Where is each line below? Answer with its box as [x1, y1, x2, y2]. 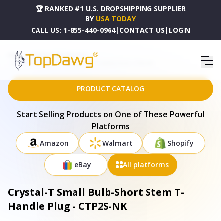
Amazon [40, 138, 69, 147]
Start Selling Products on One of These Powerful [16, 109, 205, 120]
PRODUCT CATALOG [77, 84, 144, 93]
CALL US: [31, 25, 61, 35]
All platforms [122, 160, 169, 169]
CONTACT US [119, 25, 165, 35]
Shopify [167, 138, 194, 147]
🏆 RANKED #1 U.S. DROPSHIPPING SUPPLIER [35, 4, 186, 13]
